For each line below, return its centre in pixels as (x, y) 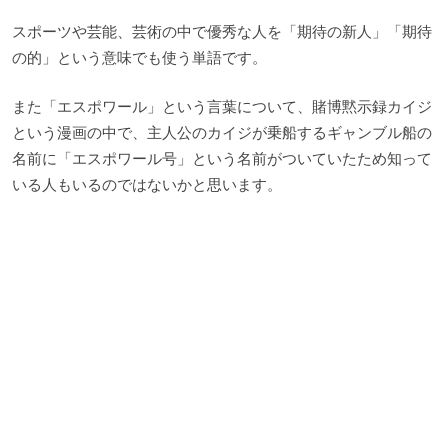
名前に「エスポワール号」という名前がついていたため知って (222, 158)
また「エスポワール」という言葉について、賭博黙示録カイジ (222, 106)
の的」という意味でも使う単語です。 (139, 58)
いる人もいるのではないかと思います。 (147, 184)
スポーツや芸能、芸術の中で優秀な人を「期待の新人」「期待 (222, 32)
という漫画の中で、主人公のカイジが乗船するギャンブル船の (222, 132)
